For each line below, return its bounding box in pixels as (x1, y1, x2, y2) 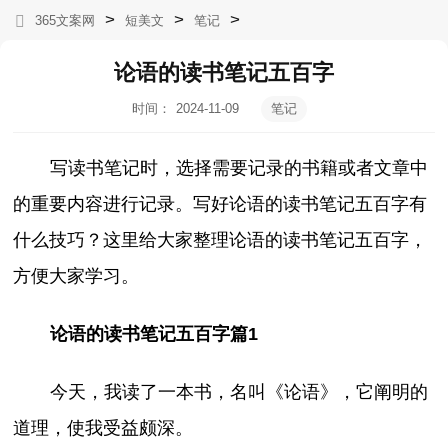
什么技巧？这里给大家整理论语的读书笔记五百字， (13, 230, 428, 250)
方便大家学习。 (13, 266, 140, 286)
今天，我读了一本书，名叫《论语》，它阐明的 (49, 382, 428, 403)
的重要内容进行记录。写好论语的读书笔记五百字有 (13, 194, 428, 214)
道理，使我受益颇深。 (13, 418, 194, 439)
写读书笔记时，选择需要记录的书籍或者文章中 (49, 158, 428, 178)
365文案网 (35, 13, 95, 28)
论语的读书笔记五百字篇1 (49, 324, 258, 345)
